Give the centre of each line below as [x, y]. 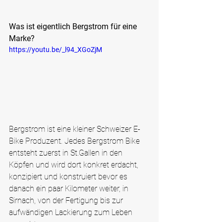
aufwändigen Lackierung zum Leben [72, 213]
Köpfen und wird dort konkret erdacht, [75, 165]
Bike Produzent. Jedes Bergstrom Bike [75, 141]
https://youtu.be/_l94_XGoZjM [55, 49]
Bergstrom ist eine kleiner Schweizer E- [75, 129]
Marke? [22, 38]
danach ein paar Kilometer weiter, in [70, 189]
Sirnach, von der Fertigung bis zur [67, 201]
